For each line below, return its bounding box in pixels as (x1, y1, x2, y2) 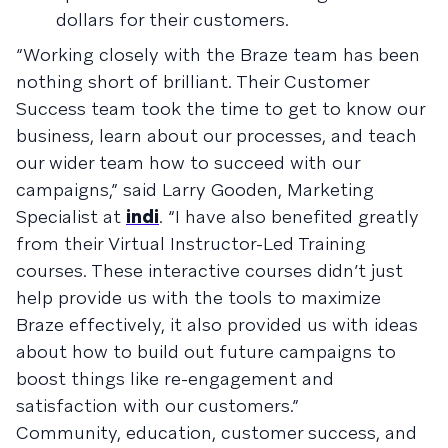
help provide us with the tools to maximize (16, 286, 381, 309)
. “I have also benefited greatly (159, 205, 419, 228)
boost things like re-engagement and (16, 367, 334, 390)
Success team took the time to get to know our (16, 97, 425, 120)
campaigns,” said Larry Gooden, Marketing (16, 178, 374, 201)
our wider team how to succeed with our (16, 151, 360, 174)
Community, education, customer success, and (16, 421, 417, 444)
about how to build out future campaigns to (16, 340, 396, 363)
